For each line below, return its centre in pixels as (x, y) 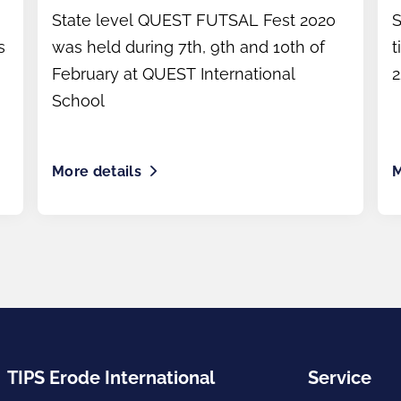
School (78, 101)
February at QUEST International (174, 74)
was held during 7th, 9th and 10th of (188, 47)
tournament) (118, 13)
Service (340, 378)
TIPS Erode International (111, 378)
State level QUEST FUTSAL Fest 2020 (194, 20)
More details (97, 171)
